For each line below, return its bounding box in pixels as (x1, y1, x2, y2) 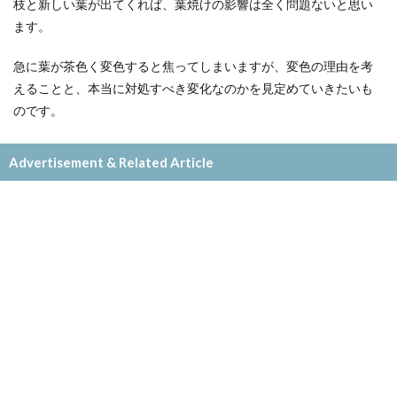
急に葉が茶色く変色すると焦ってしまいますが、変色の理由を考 (13, 58, 373, 74)
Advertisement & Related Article (9, 153, 214, 170)
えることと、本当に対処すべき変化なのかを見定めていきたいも (13, 80, 373, 96)
